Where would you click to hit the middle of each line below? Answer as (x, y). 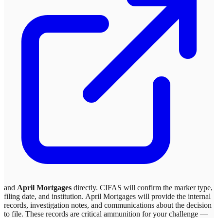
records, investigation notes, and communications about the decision (108, 205)
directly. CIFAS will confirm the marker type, (142, 188)
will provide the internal (173, 197)
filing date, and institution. (45, 197)
